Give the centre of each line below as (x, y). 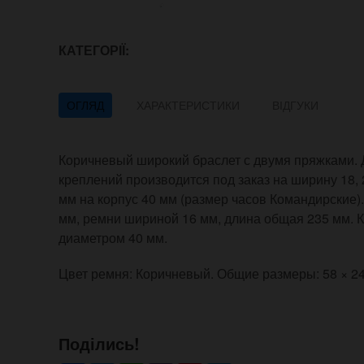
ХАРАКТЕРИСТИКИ (188, 105)
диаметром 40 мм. (113, 238)
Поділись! (99, 344)
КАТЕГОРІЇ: (95, 50)
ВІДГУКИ (295, 105)
